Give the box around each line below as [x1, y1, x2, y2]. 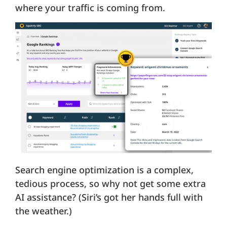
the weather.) [15, 205, 72, 217]
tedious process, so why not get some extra [15, 177, 206, 190]
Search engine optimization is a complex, [15, 164, 194, 176]
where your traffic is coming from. [15, 2, 165, 14]
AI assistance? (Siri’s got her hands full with [15, 191, 203, 204]
